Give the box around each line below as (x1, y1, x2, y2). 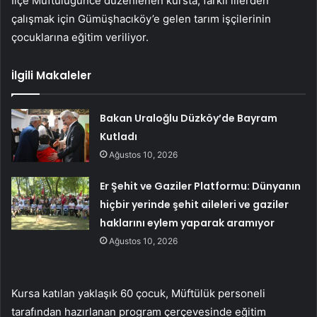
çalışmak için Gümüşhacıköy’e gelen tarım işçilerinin (11, 12, 271, 26)
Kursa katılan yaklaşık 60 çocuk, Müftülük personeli (11, 287, 265, 301)
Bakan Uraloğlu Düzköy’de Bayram (100, 111, 278, 126)
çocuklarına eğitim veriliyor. (11, 30, 149, 45)
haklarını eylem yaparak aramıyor (100, 216, 275, 231)
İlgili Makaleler (11, 68, 91, 83)
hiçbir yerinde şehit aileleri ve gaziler (100, 197, 289, 212)
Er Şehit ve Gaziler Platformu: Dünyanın (100, 179, 301, 194)
